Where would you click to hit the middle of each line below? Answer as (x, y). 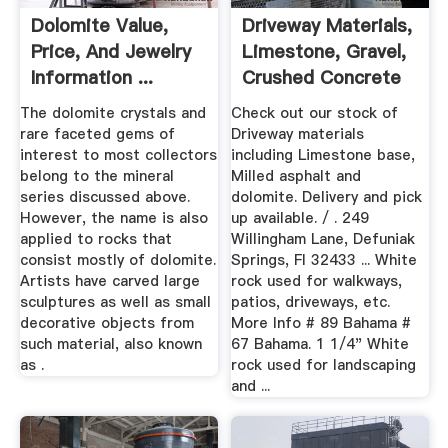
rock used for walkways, (317, 280)
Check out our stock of (315, 112)
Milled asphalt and (296, 175)
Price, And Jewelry (110, 52)
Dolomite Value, (99, 26)
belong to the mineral (96, 175)
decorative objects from (106, 322)
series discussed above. (104, 196)
